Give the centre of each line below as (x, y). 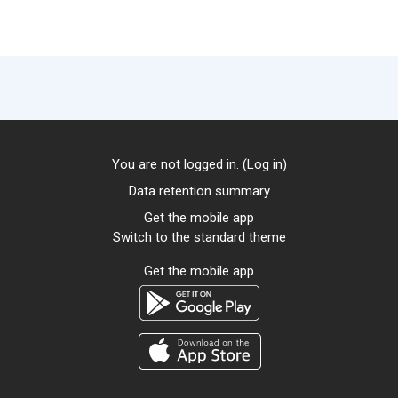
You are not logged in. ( (179, 164)
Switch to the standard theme (199, 237)
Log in (264, 164)
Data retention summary (199, 191)
